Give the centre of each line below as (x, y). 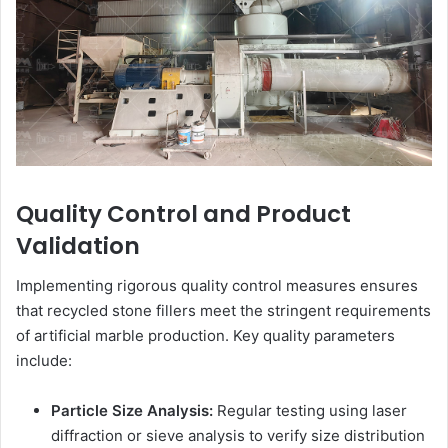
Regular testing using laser (310, 411)
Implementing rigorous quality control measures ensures (217, 286)
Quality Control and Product (183, 213)
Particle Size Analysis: (132, 411)
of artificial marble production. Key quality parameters (205, 336)
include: (44, 361)
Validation (78, 245)
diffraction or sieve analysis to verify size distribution (238, 436)
